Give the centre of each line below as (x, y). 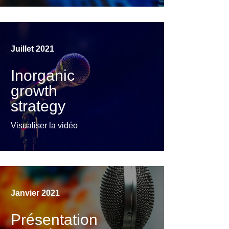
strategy (38, 106)
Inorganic (43, 76)
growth (34, 91)
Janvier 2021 (36, 193)
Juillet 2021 (33, 49)
